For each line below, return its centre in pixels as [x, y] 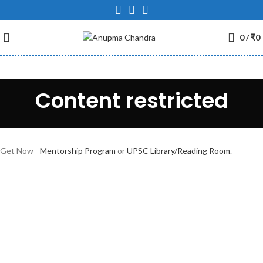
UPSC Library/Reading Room [178, 151]
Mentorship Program [78, 151]
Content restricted [131, 101]
